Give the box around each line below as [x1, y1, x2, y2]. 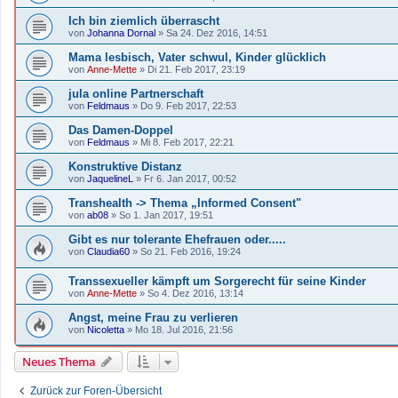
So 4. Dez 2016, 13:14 [147, 287, 243, 298]
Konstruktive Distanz [68, 159, 182, 173]
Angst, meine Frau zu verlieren [68, 310, 238, 324]
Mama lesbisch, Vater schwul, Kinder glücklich [68, 50, 326, 64]
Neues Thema [22, 354, 96, 370]
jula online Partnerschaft [68, 86, 203, 100]
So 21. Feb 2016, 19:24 [140, 245, 241, 257]
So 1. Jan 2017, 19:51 [119, 209, 213, 220]
